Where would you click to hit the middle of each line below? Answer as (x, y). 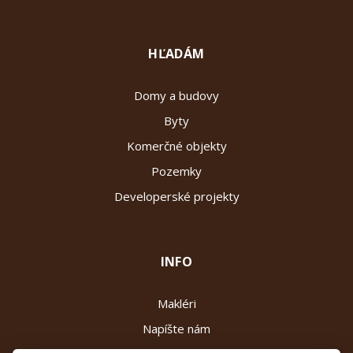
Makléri (176, 303)
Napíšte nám (176, 328)
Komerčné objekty (176, 145)
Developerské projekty (176, 196)
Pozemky (176, 171)
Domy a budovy (176, 95)
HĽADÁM (176, 53)
